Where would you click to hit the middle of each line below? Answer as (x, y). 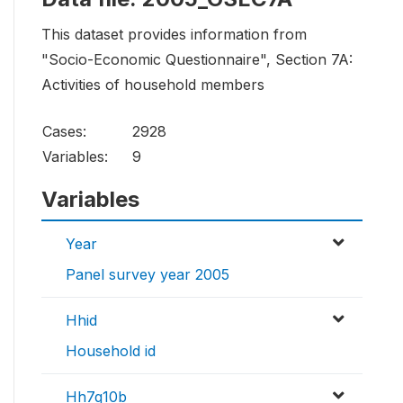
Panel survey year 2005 (148, 275)
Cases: (64, 132)
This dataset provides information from (174, 35)
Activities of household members (153, 85)
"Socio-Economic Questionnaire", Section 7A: (197, 60)
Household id (111, 351)
